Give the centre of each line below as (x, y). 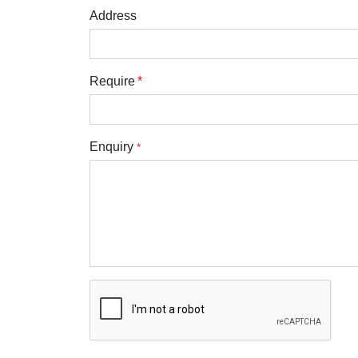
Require (112, 81)
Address (113, 16)
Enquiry (113, 147)
